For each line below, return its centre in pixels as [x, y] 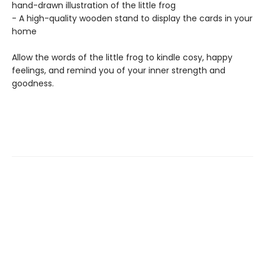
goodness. [33, 83]
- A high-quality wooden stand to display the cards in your [132, 18]
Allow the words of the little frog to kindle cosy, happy [122, 57]
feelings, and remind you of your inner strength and [119, 70]
